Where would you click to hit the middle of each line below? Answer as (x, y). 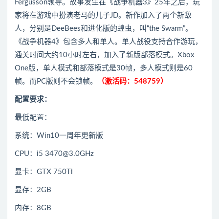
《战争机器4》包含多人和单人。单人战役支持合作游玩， (109, 42)
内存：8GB (33, 208)
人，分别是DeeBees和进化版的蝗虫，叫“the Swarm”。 (104, 29)
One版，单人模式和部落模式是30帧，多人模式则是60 (104, 68)
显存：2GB (33, 190)
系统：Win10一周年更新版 (59, 136)
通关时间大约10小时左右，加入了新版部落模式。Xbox (104, 55)
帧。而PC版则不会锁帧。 (56, 82)
